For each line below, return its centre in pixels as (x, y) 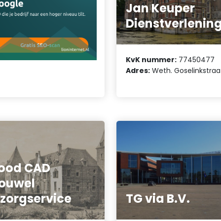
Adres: (138, 70)
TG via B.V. (158, 199)
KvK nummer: (151, 59)
